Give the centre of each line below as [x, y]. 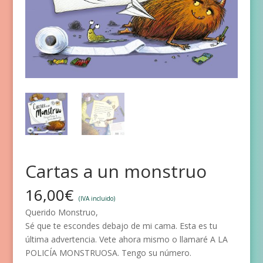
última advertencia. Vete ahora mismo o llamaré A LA [126, 240]
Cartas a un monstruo [116, 171]
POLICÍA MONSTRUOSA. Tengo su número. [108, 253]
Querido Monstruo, [61, 213]
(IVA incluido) [97, 199]
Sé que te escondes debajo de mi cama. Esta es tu [121, 226]
